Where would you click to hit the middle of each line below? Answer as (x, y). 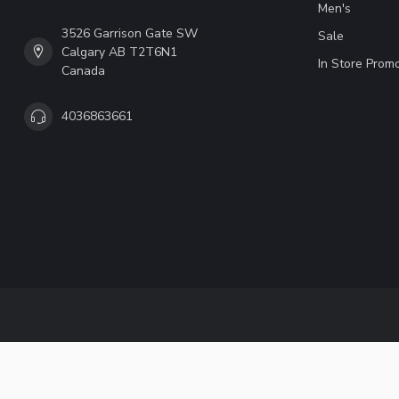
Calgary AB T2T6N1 (119, 52)
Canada (83, 70)
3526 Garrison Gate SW (130, 33)
